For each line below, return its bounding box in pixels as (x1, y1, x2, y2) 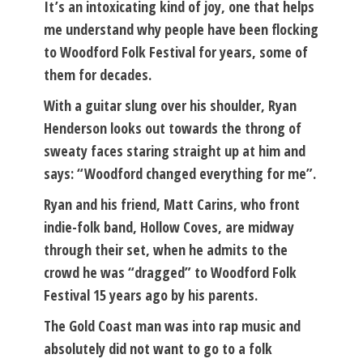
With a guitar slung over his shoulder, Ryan (44, 95, 297, 115)
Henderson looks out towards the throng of (44, 117, 301, 138)
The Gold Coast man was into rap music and (44, 315, 301, 335)
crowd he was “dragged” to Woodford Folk (44, 262, 297, 282)
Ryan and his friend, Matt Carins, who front (44, 194, 300, 214)
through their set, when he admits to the (44, 239, 288, 259)
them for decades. (44, 64, 152, 84)
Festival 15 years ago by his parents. (44, 284, 258, 305)
